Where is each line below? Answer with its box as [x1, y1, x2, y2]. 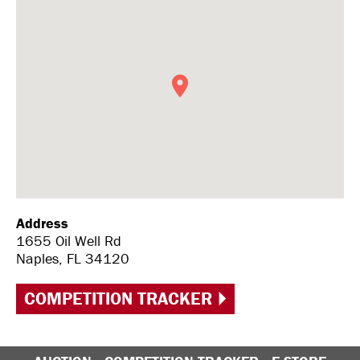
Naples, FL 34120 [16, 249, 129, 268]
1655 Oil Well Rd [16, 231, 121, 250]
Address [16, 214, 68, 232]
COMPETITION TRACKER [24, 288, 212, 309]
